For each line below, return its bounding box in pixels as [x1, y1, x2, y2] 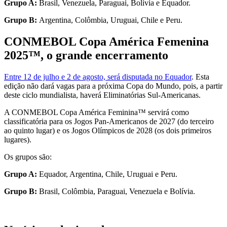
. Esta [192, 72, 209, 81]
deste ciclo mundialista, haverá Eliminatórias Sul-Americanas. [4, 90, 201, 99]
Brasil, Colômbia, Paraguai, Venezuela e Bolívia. [39, 186, 195, 196]
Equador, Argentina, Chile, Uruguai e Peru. [39, 169, 177, 178]
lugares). [4, 135, 31, 144]
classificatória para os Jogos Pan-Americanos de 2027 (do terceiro [4, 117, 214, 126]
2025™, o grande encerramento [4, 48, 168, 62]
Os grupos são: [4, 152, 52, 161]
